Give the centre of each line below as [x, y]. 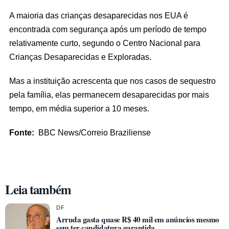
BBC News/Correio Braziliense [93, 132]
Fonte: [22, 132]
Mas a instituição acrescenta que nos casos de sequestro [112, 81]
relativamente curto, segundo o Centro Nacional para [105, 43]
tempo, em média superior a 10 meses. [79, 108]
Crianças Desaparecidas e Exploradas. [80, 57]
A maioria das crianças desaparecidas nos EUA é [99, 16]
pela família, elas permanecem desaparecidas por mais [109, 94]
